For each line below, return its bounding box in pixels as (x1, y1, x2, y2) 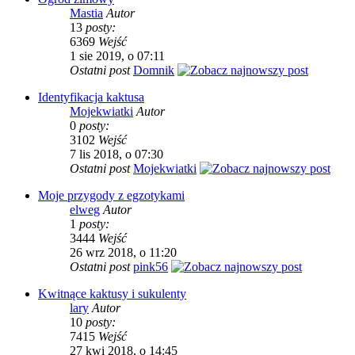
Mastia (70, 6, 103, 20)
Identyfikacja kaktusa (38, 90, 144, 104)
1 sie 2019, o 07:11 (70, 49, 165, 63)
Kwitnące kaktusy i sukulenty (38, 287, 186, 300)
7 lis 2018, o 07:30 (70, 147, 163, 161)
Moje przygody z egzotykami (38, 189, 185, 202)
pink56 (133, 260, 168, 273)
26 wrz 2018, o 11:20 (70, 246, 177, 259)
